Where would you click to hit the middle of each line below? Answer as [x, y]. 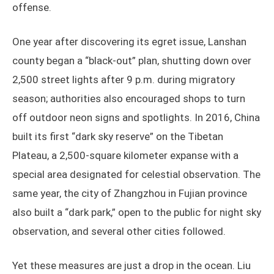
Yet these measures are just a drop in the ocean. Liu [131, 266]
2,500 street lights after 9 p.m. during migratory [124, 80]
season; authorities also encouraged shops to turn [129, 99]
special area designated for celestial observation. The [136, 175]
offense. [32, 8]
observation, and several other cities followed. [119, 231]
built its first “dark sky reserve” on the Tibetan [118, 137]
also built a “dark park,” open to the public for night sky [137, 213]
